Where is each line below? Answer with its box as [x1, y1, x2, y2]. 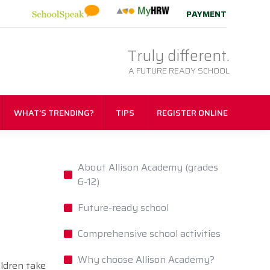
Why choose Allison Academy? [78, 252, 215, 268]
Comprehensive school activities [78, 226, 221, 242]
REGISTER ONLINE [156, 106, 228, 120]
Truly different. [128, 44, 230, 68]
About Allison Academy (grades [78, 160, 218, 175]
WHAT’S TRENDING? [13, 106, 94, 120]
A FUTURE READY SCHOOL [128, 64, 230, 78]
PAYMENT [186, 7, 227, 21]
